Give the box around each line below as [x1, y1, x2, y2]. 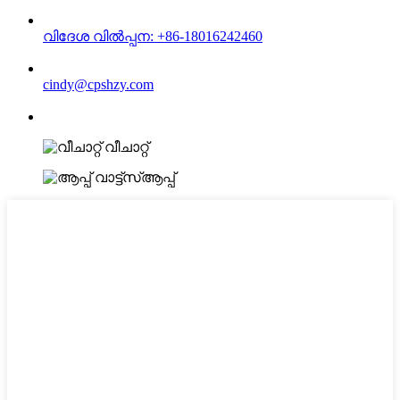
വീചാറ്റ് [104, 138, 148, 154]
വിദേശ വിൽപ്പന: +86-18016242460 [43, 28, 262, 44]
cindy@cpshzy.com [43, 76, 154, 92]
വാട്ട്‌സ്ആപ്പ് [95, 169, 175, 185]
